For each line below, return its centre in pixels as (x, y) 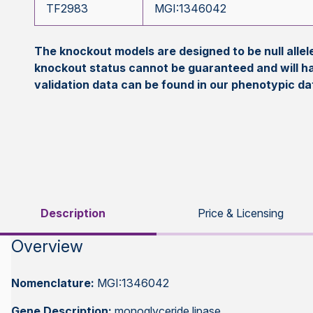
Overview (48, 246)
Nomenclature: (54, 283)
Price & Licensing (240, 213)
